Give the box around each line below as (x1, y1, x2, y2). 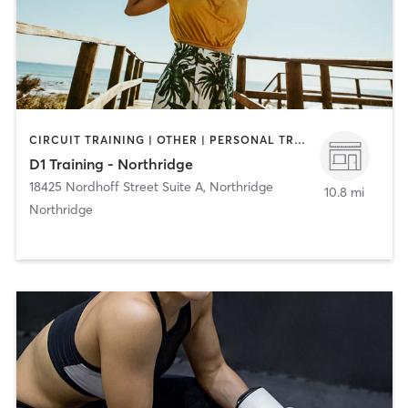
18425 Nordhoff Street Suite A (28, 178, 203, 195)
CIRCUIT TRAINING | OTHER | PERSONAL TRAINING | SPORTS (293, 133, 305, 148)
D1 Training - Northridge (28, 154, 193, 173)
